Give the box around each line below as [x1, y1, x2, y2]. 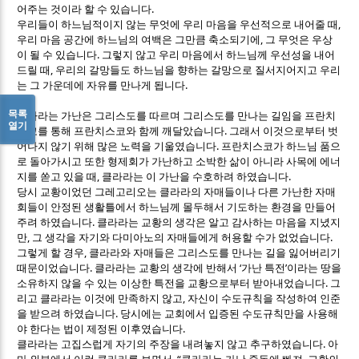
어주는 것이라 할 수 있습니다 [17, 2, 152, 15]
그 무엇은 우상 [265, 33, 333, 46]
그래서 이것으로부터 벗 [229, 124, 339, 137]
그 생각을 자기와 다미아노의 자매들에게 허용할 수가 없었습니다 [32, 231, 331, 244]
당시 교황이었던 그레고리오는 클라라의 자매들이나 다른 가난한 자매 [17, 185, 337, 198]
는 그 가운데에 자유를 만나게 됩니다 [17, 79, 186, 91]
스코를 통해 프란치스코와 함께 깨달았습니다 [17, 124, 225, 137]
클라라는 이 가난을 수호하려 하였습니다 [102, 170, 289, 183]
